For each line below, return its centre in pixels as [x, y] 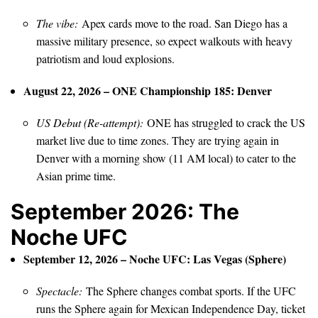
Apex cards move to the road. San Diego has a [183, 23]
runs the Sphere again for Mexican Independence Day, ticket [171, 308]
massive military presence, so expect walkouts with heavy [164, 40]
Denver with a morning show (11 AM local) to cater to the [166, 158]
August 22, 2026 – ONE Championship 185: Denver [148, 90]
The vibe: [57, 23]
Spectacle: [59, 290]
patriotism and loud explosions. [105, 58]
